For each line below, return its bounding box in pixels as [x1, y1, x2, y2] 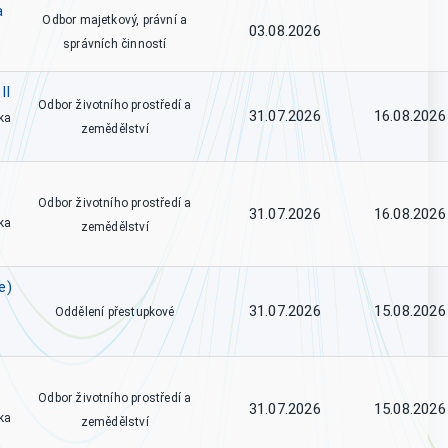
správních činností [63, 37, 167, 51]
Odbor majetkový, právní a [42, 13, 188, 27]
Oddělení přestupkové [54, 305, 175, 319]
